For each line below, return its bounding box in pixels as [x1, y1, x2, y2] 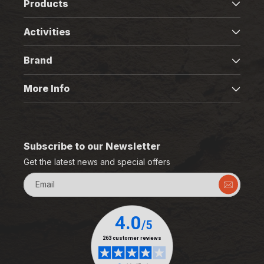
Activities [24, 25, 71, 38]
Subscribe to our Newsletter [24, 140, 160, 152]
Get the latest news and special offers [24, 156, 170, 167]
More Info [24, 82, 70, 95]
